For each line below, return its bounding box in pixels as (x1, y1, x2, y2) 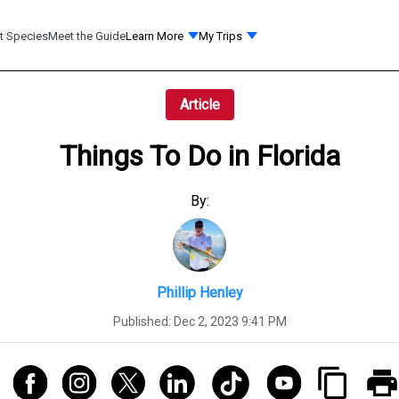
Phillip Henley (156, 283, 243, 301)
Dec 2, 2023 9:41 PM (173, 313, 287, 329)
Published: (112, 313, 174, 329)
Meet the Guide (48, 28, 126, 43)
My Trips (199, 28, 243, 43)
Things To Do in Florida (59, 139, 340, 174)
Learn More (126, 28, 184, 43)
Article (179, 96, 220, 113)
